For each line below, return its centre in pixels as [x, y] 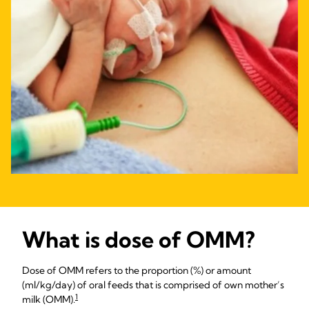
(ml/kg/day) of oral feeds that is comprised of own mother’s [153, 285]
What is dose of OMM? [139, 239]
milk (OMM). [49, 299]
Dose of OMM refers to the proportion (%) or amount [137, 270]
